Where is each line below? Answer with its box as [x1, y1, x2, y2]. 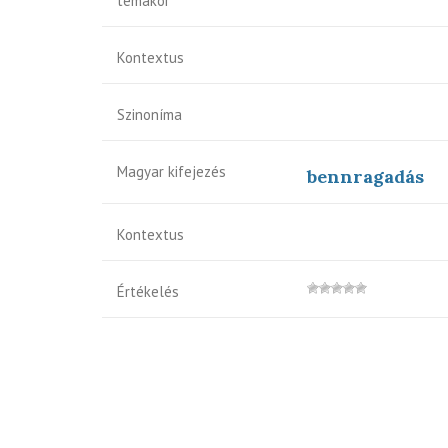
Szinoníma [117, 105, 182, 124]
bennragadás [307, 165, 424, 188]
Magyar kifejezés [117, 162, 226, 181]
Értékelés [117, 282, 179, 301]
